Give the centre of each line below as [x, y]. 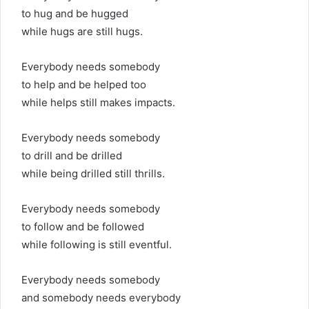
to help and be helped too [84, 84]
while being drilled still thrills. [93, 173]
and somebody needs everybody [101, 298]
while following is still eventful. [97, 245]
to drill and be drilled [72, 156]
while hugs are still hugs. [82, 31]
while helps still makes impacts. [98, 102]
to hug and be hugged [75, 13]
